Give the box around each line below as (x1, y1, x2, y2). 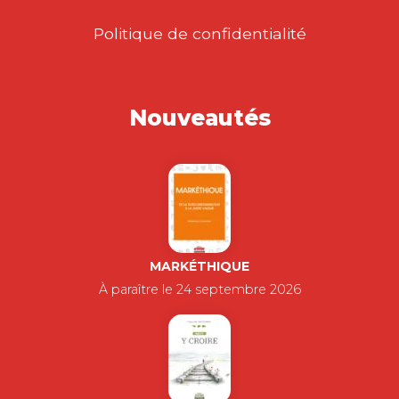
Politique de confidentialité (93, 24, 306, 43)
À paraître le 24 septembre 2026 (98, 281, 301, 297)
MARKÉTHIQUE (150, 258, 249, 274)
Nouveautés (128, 104, 271, 131)
